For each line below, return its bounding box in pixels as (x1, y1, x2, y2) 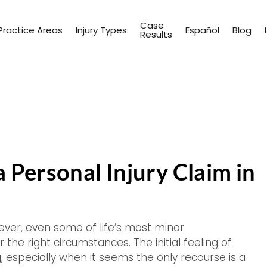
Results (140, 28, 172, 41)
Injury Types (76, 23, 127, 36)
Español (185, 23, 219, 36)
